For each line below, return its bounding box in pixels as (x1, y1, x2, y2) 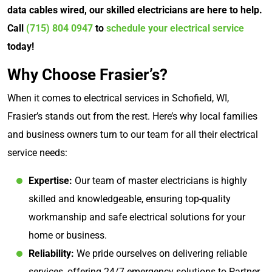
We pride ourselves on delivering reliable (74, 247, 247, 259)
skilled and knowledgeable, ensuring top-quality (29, 192, 231, 205)
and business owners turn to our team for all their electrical (7, 128, 258, 140)
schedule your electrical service (106, 22, 244, 34)
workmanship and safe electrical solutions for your (29, 211, 245, 223)
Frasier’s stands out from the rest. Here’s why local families (7, 110, 257, 122)
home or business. (29, 229, 107, 241)
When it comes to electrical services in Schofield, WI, (7, 92, 229, 104)
